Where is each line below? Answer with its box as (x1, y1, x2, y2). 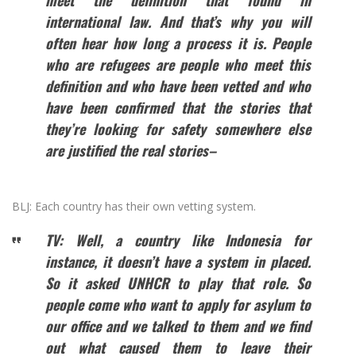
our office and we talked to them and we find (44, 315, 311, 337)
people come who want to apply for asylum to (44, 294, 311, 315)
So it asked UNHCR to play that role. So (44, 273, 311, 294)
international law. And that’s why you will (44, 11, 311, 33)
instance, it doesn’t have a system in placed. (44, 251, 311, 273)
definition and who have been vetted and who (44, 75, 311, 97)
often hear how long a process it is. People (44, 33, 311, 54)
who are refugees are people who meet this (44, 54, 311, 75)
